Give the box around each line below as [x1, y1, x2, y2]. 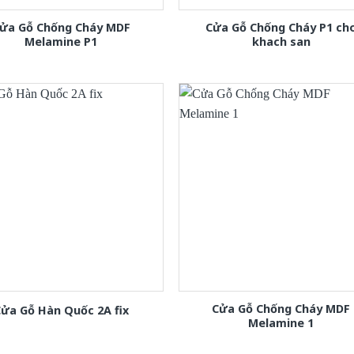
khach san [251, 34, 311, 50]
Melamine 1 [248, 315, 314, 331]
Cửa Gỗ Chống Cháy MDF [212, 301, 351, 317]
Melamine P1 [24, 34, 98, 50]
